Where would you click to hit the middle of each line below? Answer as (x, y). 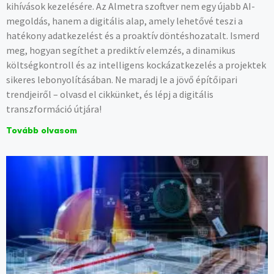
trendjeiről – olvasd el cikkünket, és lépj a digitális (110, 94)
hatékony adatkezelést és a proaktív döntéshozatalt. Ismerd (133, 36)
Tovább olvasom (42, 131)
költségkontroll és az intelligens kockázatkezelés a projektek (136, 65)
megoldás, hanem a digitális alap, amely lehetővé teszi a (124, 21)
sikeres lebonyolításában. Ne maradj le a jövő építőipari (122, 80)
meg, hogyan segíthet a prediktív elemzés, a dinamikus (121, 50)
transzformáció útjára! (54, 109)
